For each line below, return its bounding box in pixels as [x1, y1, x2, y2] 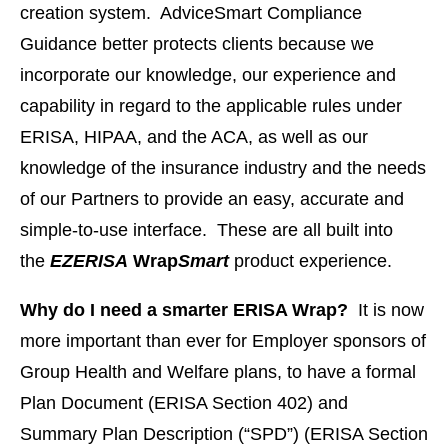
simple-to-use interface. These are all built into [20, 220, 393, 240]
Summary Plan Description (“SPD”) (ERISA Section [20, 424, 428, 444]
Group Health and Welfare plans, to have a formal [20, 362, 416, 382]
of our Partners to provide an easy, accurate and [20, 189, 404, 209]
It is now [348, 300, 424, 320]
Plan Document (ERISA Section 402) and [20, 393, 348, 413]
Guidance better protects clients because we [20, 34, 374, 54]
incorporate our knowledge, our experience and [20, 65, 396, 85]
